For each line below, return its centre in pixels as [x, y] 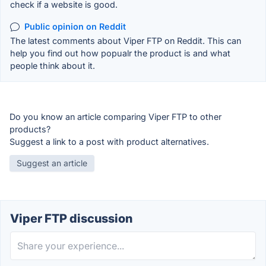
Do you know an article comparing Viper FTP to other [115, 116]
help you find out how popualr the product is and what [120, 53]
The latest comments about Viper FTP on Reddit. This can [126, 40]
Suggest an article [52, 163]
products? [30, 129]
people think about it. [53, 65]
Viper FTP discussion [71, 218]
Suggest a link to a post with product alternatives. [109, 141]
